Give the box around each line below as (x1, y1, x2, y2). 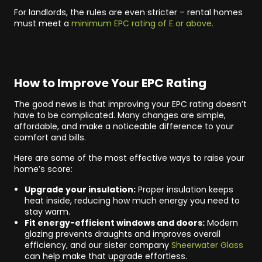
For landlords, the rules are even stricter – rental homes (14, 6, 243, 18)
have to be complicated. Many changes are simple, (14, 109, 226, 121)
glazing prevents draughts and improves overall (24, 228, 220, 240)
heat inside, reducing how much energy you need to (24, 195, 240, 206)
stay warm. (24, 206, 70, 218)
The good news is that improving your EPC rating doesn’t (14, 98, 247, 110)
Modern (204, 217, 238, 229)
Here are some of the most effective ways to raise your (14, 152, 244, 164)
